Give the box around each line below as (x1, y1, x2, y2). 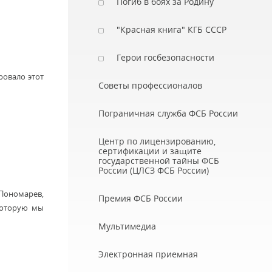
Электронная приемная (98, 248, 198, 260)
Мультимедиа (98, 220, 156, 232)
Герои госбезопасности (117, 52, 214, 63)
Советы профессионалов (98, 80, 202, 91)
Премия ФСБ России (98, 192, 183, 204)
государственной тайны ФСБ (98, 155, 219, 166)
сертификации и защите (98, 145, 202, 157)
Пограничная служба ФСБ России (98, 107, 238, 119)
